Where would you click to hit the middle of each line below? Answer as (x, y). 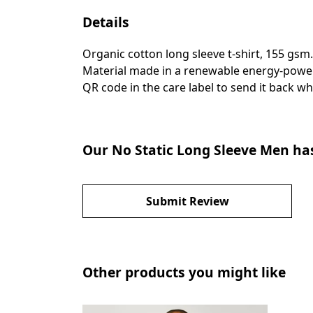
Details (106, 22)
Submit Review (187, 201)
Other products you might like (184, 272)
